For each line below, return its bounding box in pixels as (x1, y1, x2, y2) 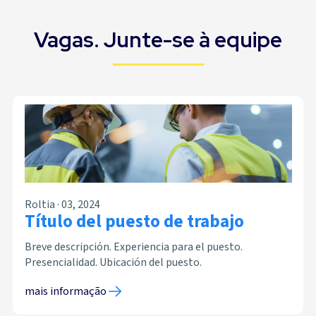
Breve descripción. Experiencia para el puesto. (24, 238, 243, 255)
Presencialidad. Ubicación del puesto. (24, 254, 202, 270)
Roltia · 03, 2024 (24, 196, 100, 212)
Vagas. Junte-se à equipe (34, 25, 282, 54)
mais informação (24, 283, 107, 299)
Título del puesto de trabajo (24, 208, 244, 234)
